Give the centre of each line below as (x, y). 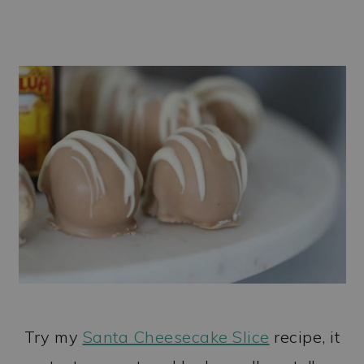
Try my (54, 337)
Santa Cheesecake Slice (176, 337)
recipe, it (304, 337)
